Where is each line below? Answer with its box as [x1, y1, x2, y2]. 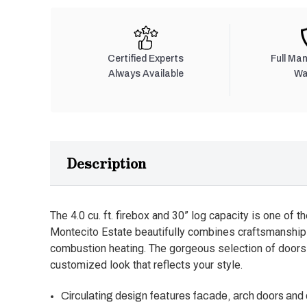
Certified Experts [108, 53, 184, 64]
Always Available [108, 69, 184, 79]
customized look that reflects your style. [50, 258, 243, 272]
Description [66, 153, 146, 173]
